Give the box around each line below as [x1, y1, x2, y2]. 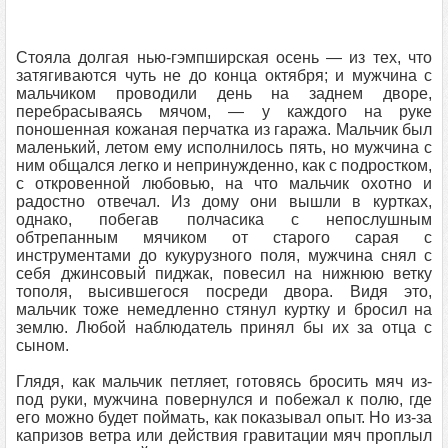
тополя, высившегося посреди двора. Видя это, [16, 283, 432, 300]
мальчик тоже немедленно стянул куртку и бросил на [16, 301, 432, 318]
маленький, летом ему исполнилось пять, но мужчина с [16, 139, 432, 156]
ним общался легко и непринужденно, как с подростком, [16, 157, 432, 174]
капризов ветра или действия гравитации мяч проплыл [16, 427, 432, 444]
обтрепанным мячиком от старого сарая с [16, 229, 432, 246]
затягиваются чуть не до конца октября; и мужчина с [16, 67, 432, 84]
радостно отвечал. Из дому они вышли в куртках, [16, 193, 432, 210]
